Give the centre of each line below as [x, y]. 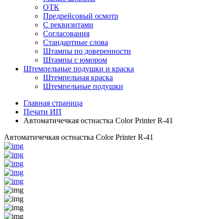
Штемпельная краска [78, 77]
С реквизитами [68, 25]
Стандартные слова [76, 42]
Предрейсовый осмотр [81, 16]
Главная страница [53, 103]
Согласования [66, 33]
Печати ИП [43, 112]
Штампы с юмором [75, 60]
